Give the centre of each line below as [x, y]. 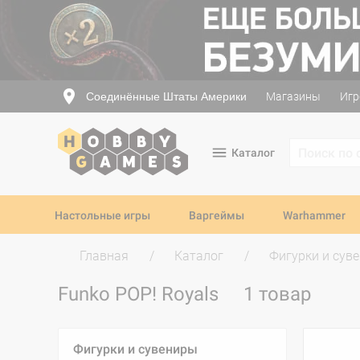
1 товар [277, 294]
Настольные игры [102, 215]
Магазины [293, 96]
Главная [104, 256]
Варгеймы [217, 215]
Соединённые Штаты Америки [166, 96]
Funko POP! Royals [141, 294]
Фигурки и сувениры [135, 349]
